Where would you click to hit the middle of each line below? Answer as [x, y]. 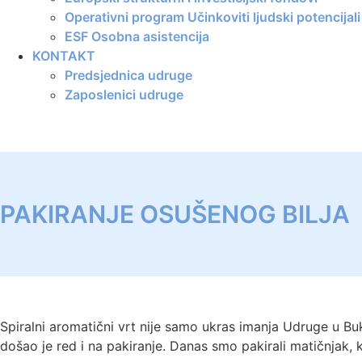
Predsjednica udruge [128, 75]
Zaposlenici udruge [124, 94]
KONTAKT [64, 55]
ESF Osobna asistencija [137, 36]
